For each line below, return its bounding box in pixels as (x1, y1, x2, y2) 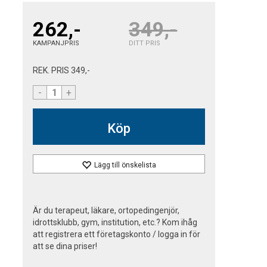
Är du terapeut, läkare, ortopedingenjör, (33, 206, 180, 215)
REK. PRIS (33, 66, 72, 75)
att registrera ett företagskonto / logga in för (33, 229, 201, 239)
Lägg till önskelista (94, 161, 157, 169)
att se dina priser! (33, 241, 98, 251)
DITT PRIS (129, 39, 161, 47)
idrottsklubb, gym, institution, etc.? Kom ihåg (33, 218, 198, 227)
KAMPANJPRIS (33, 39, 80, 47)
